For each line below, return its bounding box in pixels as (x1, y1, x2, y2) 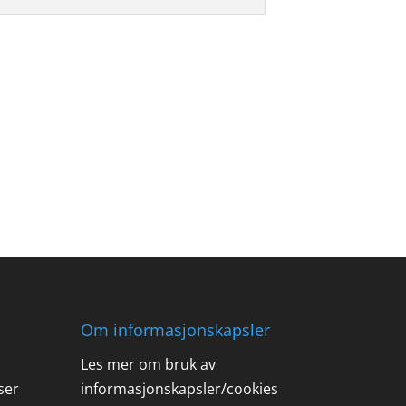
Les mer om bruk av (81, 353, 217, 374)
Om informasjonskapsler (81, 318, 271, 341)
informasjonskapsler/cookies (81, 378, 279, 399)
